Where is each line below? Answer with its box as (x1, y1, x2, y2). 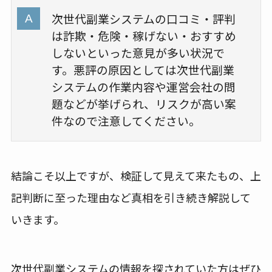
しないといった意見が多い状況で (51, 44, 225, 61)
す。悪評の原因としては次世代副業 (51, 61, 234, 78)
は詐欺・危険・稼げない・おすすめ (51, 27, 236, 44)
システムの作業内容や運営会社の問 (51, 78, 236, 95)
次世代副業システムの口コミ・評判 (51, 10, 236, 27)
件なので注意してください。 (51, 112, 200, 129)
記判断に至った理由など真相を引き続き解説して (10, 189, 251, 205)
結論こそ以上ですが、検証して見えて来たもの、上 (10, 167, 261, 183)
